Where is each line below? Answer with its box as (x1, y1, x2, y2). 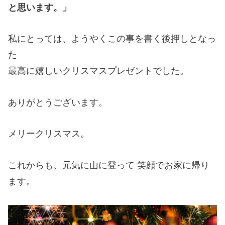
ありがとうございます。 (8, 97, 107, 107)
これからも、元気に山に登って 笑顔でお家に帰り (8, 160, 209, 171)
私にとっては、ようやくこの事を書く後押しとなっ (8, 34, 216, 44)
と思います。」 (8, 2, 71, 13)
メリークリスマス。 (8, 129, 89, 139)
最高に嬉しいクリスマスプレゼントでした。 (8, 66, 189, 76)
